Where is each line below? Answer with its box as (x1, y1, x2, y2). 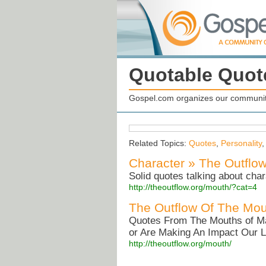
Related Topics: (129, 138, 189, 148)
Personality (221, 138, 262, 148)
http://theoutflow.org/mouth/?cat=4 (129, 182, 257, 192)
